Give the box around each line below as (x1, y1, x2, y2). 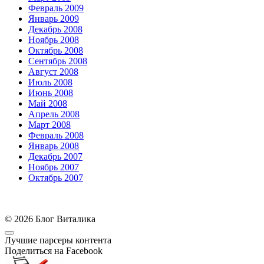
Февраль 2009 (28, 2, 84, 13)
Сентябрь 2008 (28, 55, 87, 66)
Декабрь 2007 (28, 151, 82, 161)
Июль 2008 (28, 77, 72, 87)
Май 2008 (28, 98, 67, 108)
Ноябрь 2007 (28, 161, 79, 172)
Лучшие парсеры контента (5, 235, 111, 245)
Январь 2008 (28, 140, 79, 151)
